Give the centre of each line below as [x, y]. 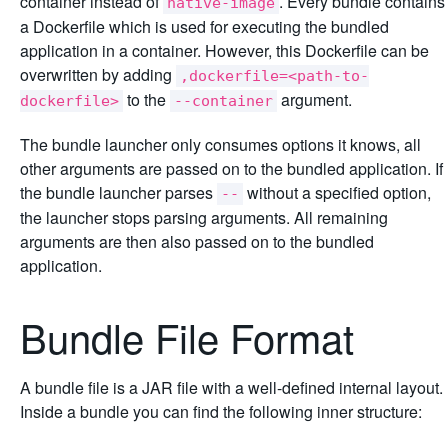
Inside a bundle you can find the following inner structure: [221, 411]
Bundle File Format [192, 336]
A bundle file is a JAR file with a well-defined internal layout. [231, 387]
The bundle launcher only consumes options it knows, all [220, 144]
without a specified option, [337, 192]
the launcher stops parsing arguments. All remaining [204, 217]
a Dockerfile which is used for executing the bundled [204, 26]
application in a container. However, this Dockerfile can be [224, 50]
